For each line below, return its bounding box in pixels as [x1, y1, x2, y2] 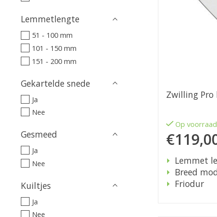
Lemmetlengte [21, 13, 79, 25]
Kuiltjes [21, 179, 51, 191]
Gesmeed [21, 128, 57, 140]
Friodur [174, 178, 204, 190]
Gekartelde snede [21, 77, 90, 89]
